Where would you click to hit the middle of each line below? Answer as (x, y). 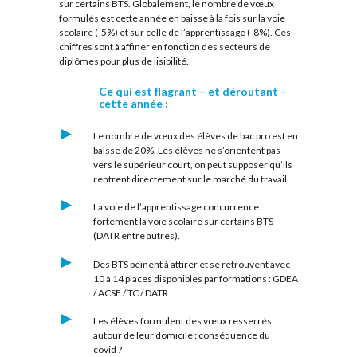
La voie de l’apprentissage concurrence (176, 207)
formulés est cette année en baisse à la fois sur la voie (172, 18)
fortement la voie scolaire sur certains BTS (183, 222)
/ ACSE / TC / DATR (130, 292)
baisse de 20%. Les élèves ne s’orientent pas (186, 151)
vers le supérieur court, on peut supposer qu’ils (192, 165)
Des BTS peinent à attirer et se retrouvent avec (191, 264)
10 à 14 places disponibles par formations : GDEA (195, 278)
